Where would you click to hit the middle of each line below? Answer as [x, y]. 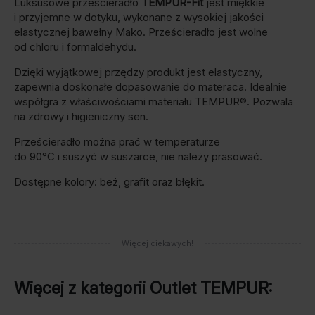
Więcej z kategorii [82, 289]
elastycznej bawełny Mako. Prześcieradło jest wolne [141, 32]
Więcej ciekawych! [157, 244]
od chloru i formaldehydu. [75, 47]
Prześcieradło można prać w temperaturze [117, 142]
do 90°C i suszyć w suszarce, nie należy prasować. [138, 157]
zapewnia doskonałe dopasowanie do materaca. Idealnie [150, 87]
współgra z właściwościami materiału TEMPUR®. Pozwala [154, 102]
